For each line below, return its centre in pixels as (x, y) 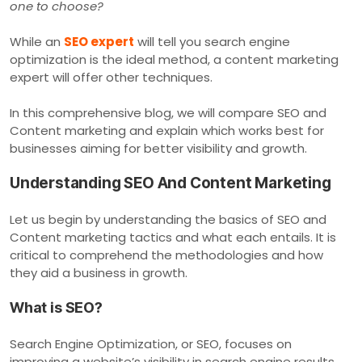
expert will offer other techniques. (111, 77)
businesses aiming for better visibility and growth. (158, 148)
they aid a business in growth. (99, 272)
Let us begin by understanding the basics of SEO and (168, 219)
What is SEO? (56, 307)
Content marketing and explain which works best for (167, 130)
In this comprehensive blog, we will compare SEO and (168, 112)
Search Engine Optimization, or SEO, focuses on (151, 343)
